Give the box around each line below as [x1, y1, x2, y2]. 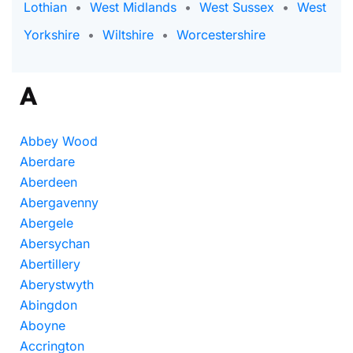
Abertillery [20, 256, 80, 272]
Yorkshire [24, 27, 80, 43]
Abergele [20, 215, 73, 231]
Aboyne [20, 318, 65, 333]
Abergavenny [20, 195, 98, 210]
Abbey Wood [20, 133, 98, 149]
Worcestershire [176, 27, 266, 43]
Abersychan [20, 236, 90, 251]
